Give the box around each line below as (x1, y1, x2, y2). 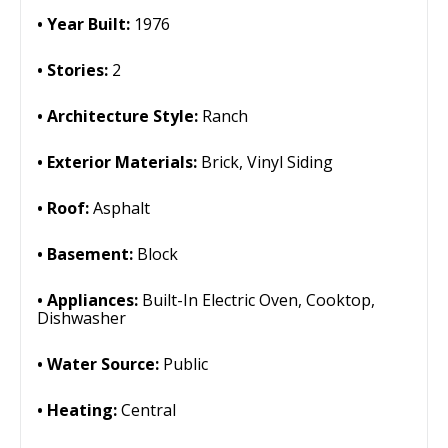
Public (163, 353, 208, 375)
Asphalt (93, 197, 150, 219)
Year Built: (47, 13, 134, 35)
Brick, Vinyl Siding (201, 151, 333, 173)
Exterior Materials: (47, 151, 201, 173)
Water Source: (47, 353, 163, 375)
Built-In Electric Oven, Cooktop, (142, 289, 375, 311)
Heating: (47, 399, 121, 421)
